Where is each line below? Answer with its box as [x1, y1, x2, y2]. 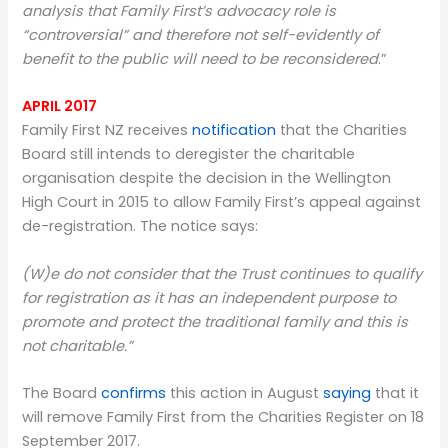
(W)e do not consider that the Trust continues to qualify [22, 263, 423, 284]
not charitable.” [22, 335, 134, 356]
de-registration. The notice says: [22, 216, 259, 237]
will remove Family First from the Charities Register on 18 [22, 407, 425, 428]
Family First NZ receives [22, 120, 193, 141]
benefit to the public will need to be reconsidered [22, 49, 379, 70]
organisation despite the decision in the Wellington [22, 168, 392, 189]
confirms [101, 383, 167, 404]
